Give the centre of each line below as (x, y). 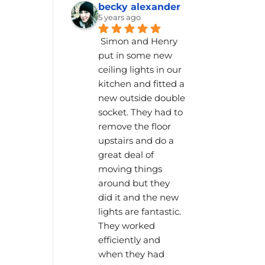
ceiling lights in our (140, 70)
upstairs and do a (136, 141)
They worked (127, 226)
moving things (130, 169)
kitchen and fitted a (142, 84)
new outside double (142, 98)
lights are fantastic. (140, 212)
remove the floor (135, 127)
